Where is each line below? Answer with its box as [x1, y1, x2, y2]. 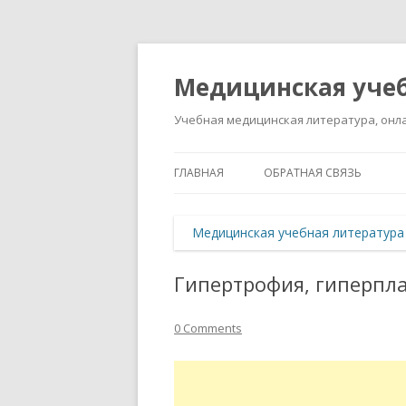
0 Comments [174, 320, 242, 336]
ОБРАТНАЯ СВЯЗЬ [264, 165, 362, 180]
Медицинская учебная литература [192, 224, 404, 241]
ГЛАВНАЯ [174, 165, 224, 180]
